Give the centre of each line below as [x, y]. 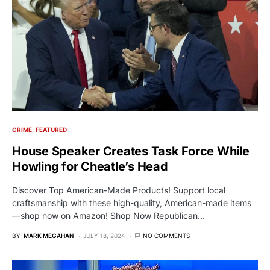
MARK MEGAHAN [49, 236]
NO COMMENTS [166, 236]
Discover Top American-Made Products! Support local [119, 190]
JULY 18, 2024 [104, 236]
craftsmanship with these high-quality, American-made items [132, 203]
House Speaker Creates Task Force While [131, 152]
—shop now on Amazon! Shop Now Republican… [108, 216]
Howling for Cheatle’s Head [90, 167]
